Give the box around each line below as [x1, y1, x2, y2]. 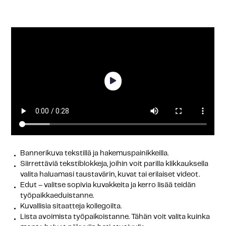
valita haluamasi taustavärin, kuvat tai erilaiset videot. [20, 171, 200, 178]
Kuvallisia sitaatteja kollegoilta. [20, 202, 122, 210]
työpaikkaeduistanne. [20, 192, 94, 199]
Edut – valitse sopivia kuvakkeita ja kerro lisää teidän [20, 181, 196, 189]
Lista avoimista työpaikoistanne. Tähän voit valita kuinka [20, 213, 210, 220]
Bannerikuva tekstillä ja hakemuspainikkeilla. [20, 149, 168, 157]
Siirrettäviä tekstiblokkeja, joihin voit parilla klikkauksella [20, 160, 208, 167]
